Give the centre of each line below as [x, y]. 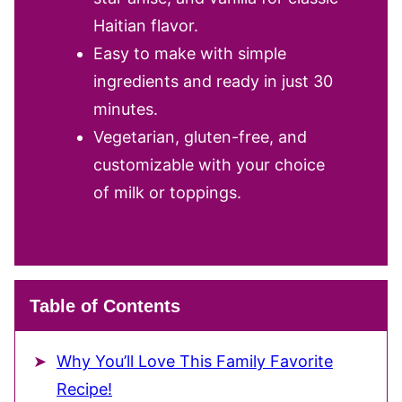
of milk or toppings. [167, 192]
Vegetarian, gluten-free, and [200, 137]
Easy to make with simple [190, 53]
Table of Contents [105, 306]
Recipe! [84, 389]
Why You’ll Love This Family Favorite [195, 361]
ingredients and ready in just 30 [213, 81]
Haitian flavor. [146, 26]
